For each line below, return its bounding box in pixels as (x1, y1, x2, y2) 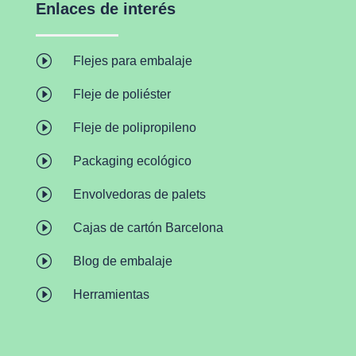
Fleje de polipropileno (72, 121, 196, 135)
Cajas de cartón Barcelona (72, 221, 223, 235)
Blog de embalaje (72, 254, 172, 269)
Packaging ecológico (72, 154, 192, 168)
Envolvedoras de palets (72, 188, 206, 202)
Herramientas (72, 288, 149, 302)
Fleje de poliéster (72, 87, 171, 102)
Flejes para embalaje (72, 54, 192, 68)
